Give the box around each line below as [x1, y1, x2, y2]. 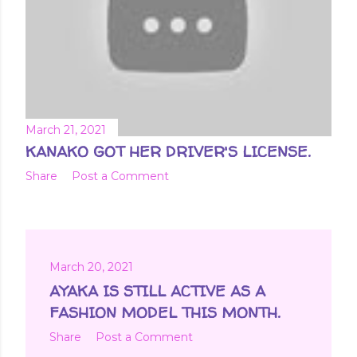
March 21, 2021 [25, 122, 106, 137]
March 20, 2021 [49, 259, 133, 274]
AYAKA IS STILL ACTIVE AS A [49, 280, 265, 301]
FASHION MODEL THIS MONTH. [49, 301, 280, 323]
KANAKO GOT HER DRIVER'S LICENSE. [25, 140, 310, 162]
